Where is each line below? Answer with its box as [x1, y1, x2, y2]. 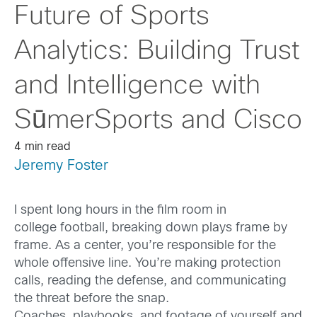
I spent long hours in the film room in [14, 204, 226, 217]
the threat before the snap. [14, 293, 169, 306]
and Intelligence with [14, 74, 260, 99]
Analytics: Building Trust [14, 39, 299, 64]
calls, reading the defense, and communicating [14, 275, 287, 288]
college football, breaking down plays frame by [14, 222, 287, 235]
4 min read [14, 142, 71, 152]
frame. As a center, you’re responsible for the [14, 240, 276, 253]
